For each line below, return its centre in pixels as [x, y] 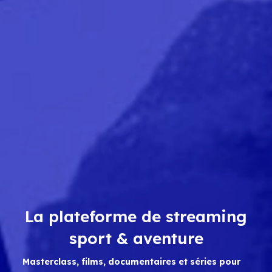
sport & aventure [136, 238]
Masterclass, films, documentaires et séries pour [131, 262]
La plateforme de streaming [136, 216]
